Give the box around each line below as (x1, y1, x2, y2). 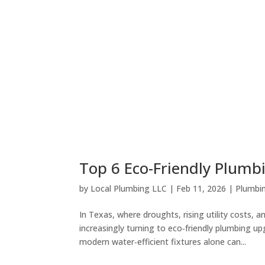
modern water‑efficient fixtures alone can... (79, 236, 247, 248)
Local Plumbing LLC (91, 183, 167, 195)
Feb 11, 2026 (176, 183, 227, 195)
